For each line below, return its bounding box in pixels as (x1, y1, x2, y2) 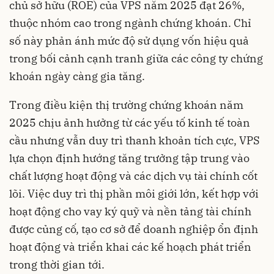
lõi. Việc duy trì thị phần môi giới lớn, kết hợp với (9, 186, 259, 201)
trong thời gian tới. (9, 257, 105, 272)
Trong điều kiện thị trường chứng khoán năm (9, 97, 243, 112)
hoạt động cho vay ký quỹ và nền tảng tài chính (9, 204, 251, 218)
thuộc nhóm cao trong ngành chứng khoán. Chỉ (9, 15, 251, 30)
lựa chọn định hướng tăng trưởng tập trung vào (9, 150, 250, 165)
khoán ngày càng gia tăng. (9, 68, 145, 83)
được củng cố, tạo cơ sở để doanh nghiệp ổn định (9, 221, 258, 236)
